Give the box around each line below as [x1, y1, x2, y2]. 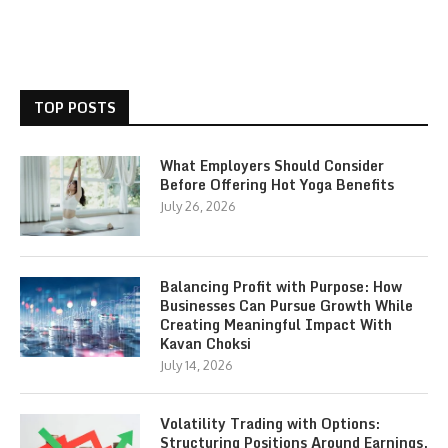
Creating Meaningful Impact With [160, 313, 392, 336]
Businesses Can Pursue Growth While [160, 294, 413, 317]
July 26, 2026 [160, 198, 236, 214]
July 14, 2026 [160, 357, 233, 373]
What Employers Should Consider [160, 154, 384, 177]
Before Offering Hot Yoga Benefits [160, 173, 394, 196]
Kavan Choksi [160, 332, 251, 355]
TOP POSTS [34, 96, 116, 119]
